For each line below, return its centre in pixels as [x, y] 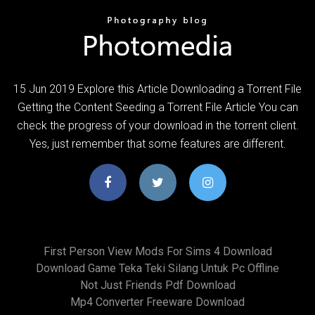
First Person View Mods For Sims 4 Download [157, 251]
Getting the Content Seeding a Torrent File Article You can [157, 107]
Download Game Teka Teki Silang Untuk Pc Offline [157, 268]
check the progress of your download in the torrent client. [157, 125]
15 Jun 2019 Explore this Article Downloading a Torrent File [157, 89]
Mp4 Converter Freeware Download [157, 302]
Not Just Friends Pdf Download [157, 285]
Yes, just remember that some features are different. [157, 143]
